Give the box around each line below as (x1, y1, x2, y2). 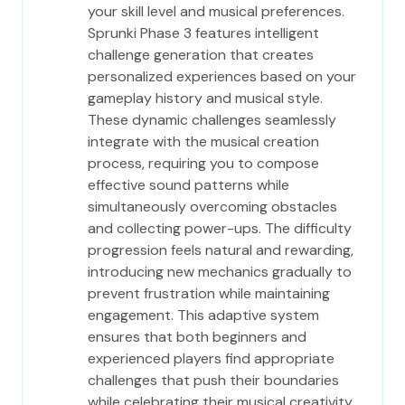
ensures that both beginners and (88, 327, 306, 346)
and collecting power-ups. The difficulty (88, 219, 352, 238)
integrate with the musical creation (88, 132, 319, 151)
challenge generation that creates (88, 45, 314, 64)
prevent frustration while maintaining (88, 284, 330, 303)
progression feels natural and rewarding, (88, 240, 353, 259)
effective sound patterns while (88, 175, 289, 194)
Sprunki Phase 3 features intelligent (88, 24, 319, 42)
